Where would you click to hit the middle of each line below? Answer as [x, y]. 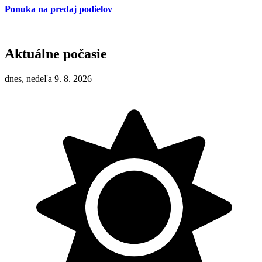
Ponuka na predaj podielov [58, 9]
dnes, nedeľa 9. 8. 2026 [48, 79]
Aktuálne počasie [56, 54]
